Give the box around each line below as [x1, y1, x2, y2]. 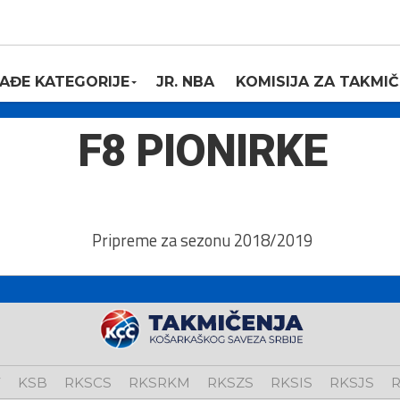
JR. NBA [156, 73, 214, 90]
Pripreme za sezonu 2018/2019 [91, 228, 312, 253]
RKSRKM [128, 374, 190, 391]
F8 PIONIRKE [77, 125, 327, 177]
